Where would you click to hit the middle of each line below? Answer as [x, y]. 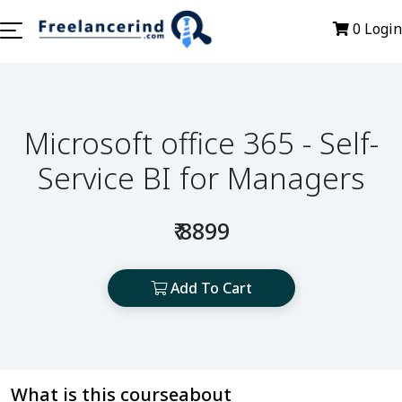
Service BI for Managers [201, 178]
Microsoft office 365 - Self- [201, 143]
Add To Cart [209, 288]
